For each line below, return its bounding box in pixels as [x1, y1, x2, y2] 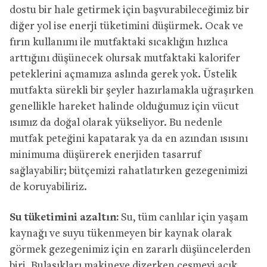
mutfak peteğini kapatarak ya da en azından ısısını [10, 133, 248, 145]
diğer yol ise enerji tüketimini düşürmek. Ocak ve [10, 20, 243, 32]
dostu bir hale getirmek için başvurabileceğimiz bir [10, 4, 249, 16]
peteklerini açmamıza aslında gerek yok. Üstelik [10, 69, 237, 80]
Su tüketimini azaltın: [10, 212, 121, 223]
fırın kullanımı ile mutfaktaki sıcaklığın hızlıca [10, 36, 228, 48]
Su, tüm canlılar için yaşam [121, 212, 248, 223]
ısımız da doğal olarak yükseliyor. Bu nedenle [10, 117, 222, 129]
